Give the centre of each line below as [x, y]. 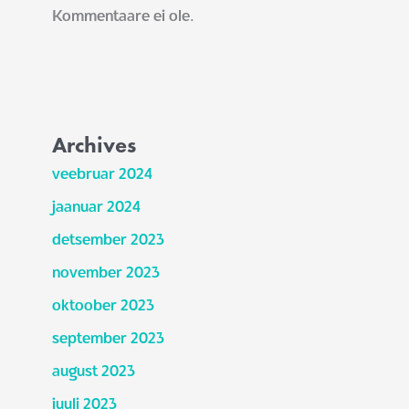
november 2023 [106, 273]
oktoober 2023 [104, 306]
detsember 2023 [109, 240]
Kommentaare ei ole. [124, 16]
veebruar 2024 [103, 174]
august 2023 [94, 372]
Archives [94, 145]
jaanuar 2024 [97, 207]
